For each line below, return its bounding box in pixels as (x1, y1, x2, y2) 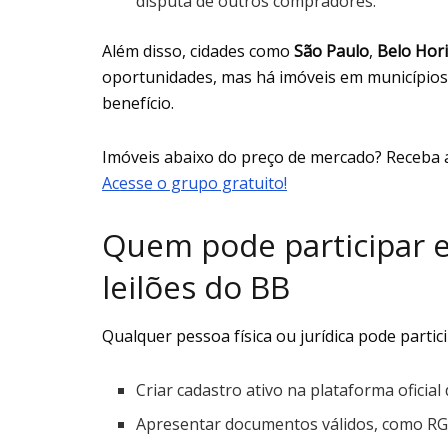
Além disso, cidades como (102, 39, 294, 62)
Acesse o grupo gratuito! (102, 171, 287, 194)
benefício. (102, 91, 174, 114)
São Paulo (294, 39, 369, 62)
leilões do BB (102, 265, 290, 308)
